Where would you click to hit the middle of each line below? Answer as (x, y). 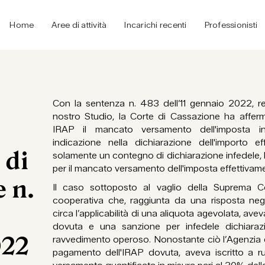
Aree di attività (79, 25)
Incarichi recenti (156, 25)
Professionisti (231, 25)
